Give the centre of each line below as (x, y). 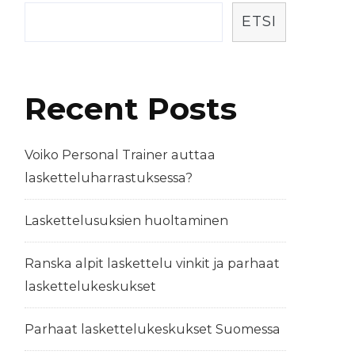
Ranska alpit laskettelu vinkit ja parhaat (152, 264)
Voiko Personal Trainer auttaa (120, 155)
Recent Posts (131, 108)
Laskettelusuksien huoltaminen (126, 221)
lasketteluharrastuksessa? (109, 178)
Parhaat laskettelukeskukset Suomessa (153, 330)
